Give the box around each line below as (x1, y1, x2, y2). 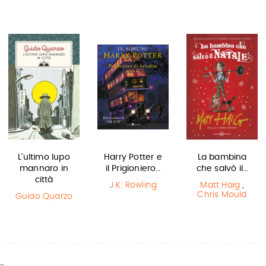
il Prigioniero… (105, 164, 161, 173)
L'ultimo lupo (18, 153, 70, 161)
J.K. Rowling (109, 181, 157, 189)
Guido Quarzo (15, 192, 73, 201)
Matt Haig (200, 181, 240, 189)
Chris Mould (197, 191, 247, 199)
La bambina (197, 153, 247, 161)
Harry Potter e (104, 153, 162, 161)
